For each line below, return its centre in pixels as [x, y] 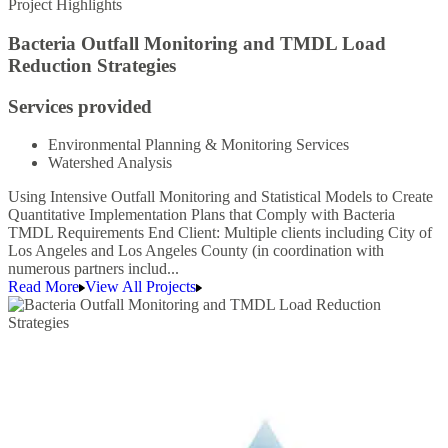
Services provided [80, 106]
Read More [43, 287]
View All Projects [140, 287]
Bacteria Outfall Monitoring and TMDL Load [197, 44]
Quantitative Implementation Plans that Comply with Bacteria [201, 215]
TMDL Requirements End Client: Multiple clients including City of [220, 233]
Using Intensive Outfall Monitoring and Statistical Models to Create [220, 197]
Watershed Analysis [110, 163]
